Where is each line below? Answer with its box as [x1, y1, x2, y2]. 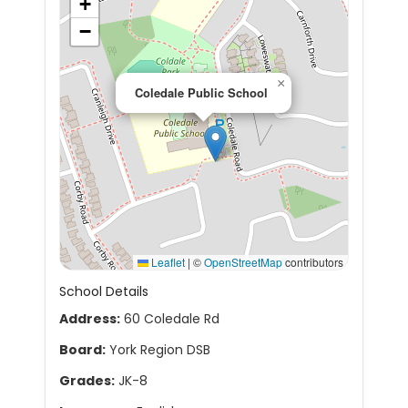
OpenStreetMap [204, 254, 282, 270]
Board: [59, 341, 106, 359]
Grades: [59, 372, 115, 390]
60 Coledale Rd [120, 310, 219, 328]
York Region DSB [106, 341, 210, 359]
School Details [59, 282, 148, 301]
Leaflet [148, 254, 185, 270]
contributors [282, 254, 343, 270]
